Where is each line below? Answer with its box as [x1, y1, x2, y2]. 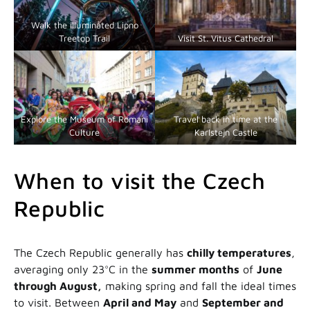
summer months [152, 263, 239, 276]
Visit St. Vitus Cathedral [178, 33, 273, 44]
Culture [69, 127, 100, 138]
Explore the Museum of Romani [21, 113, 148, 125]
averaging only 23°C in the [14, 263, 152, 276]
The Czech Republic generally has [14, 246, 187, 259]
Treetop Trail [59, 33, 110, 44]
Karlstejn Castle [194, 127, 257, 138]
